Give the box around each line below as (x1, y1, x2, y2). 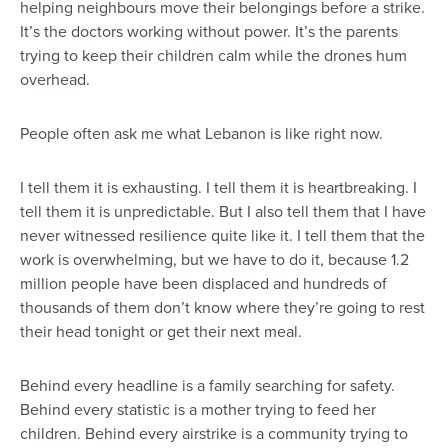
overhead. (20, 68, 90, 92)
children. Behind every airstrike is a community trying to (20, 422, 408, 446)
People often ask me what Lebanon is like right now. (20, 122, 383, 146)
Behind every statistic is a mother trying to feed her (20, 398, 376, 422)
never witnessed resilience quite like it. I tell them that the (20, 224, 425, 248)
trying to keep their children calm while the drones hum (20, 44, 407, 68)
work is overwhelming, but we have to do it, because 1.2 (20, 248, 409, 272)
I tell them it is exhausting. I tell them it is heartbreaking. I (20, 176, 417, 200)
